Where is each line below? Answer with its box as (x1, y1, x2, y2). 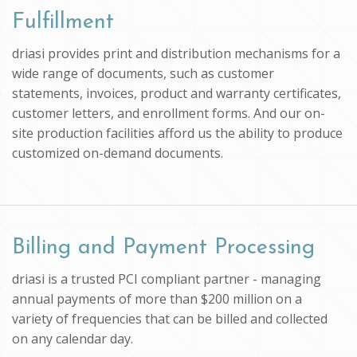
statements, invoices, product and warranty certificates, (12, 84, 341, 102)
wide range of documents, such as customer (12, 64, 274, 82)
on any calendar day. (12, 329, 133, 347)
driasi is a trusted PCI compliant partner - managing (12, 269, 321, 288)
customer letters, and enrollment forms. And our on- (12, 104, 325, 122)
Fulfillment (12, 11, 114, 33)
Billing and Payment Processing (12, 237, 315, 259)
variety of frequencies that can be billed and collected (12, 309, 328, 328)
